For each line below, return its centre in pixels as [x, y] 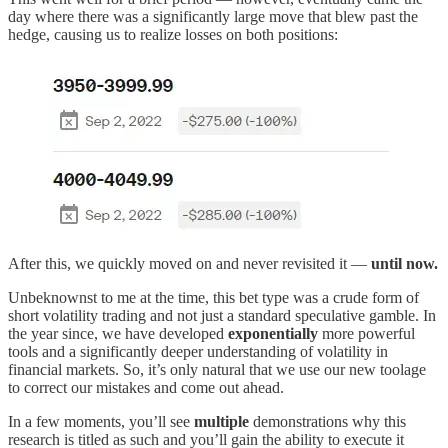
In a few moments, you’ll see [101, 421]
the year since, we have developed [118, 333]
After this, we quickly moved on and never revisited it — [189, 263]
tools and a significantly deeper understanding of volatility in [198, 351]
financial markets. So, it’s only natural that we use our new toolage [217, 369]
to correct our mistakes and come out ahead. [146, 387]
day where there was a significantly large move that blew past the [213, 16]
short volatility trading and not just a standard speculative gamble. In [222, 315]
